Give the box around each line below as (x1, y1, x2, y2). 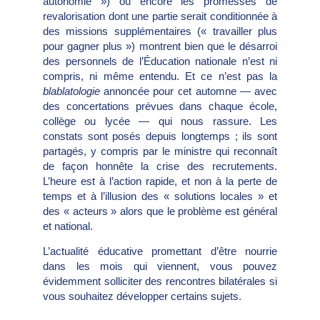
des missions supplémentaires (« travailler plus (43, 24, 277, 37)
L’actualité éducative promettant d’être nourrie (43, 245, 277, 258)
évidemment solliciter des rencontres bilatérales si (43, 275, 277, 288)
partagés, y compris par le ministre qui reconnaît (43, 144, 277, 157)
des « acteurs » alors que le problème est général (43, 204, 277, 217)
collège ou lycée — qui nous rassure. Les (43, 114, 277, 127)
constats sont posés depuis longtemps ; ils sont (43, 129, 277, 142)
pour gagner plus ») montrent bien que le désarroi (43, 39, 277, 52)
